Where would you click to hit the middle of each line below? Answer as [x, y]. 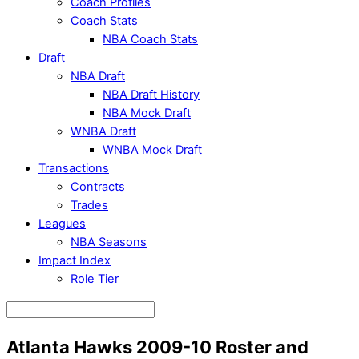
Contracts [98, 187]
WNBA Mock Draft [152, 150]
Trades [89, 206]
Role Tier [95, 279]
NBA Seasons [109, 242]
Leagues [62, 224]
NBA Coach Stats [150, 40]
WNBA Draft [103, 132]
